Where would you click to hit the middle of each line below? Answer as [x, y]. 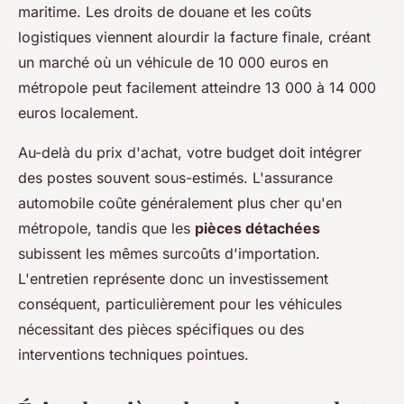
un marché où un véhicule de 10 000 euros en [173, 63]
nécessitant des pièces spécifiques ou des [161, 330]
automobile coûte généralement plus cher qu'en [180, 203]
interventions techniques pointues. [133, 355]
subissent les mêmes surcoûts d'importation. [169, 254]
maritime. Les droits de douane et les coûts [165, 12]
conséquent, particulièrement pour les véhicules [180, 304]
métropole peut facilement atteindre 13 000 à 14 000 [197, 88]
